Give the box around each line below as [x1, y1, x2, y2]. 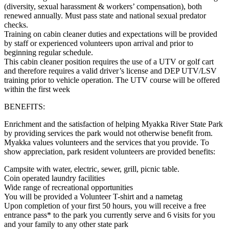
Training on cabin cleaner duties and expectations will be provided [4, 29, 217, 38]
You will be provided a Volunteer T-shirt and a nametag [4, 192, 182, 201]
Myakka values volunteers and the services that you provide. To [4, 138, 209, 147]
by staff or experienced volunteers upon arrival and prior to [4, 38, 193, 48]
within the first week [4, 84, 70, 94]
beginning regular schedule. [4, 48, 93, 57]
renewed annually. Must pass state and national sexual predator [4, 11, 206, 20]
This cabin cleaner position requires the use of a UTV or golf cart [4, 57, 214, 66]
